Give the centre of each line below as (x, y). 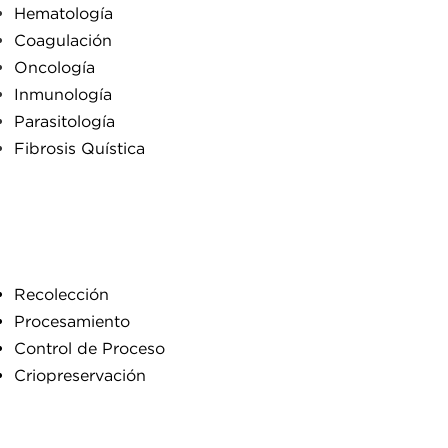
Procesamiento (72, 321)
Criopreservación (80, 375)
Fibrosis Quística (79, 148)
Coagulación (63, 40)
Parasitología (64, 121)
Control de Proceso (89, 348)
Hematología (63, 13)
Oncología (54, 67)
